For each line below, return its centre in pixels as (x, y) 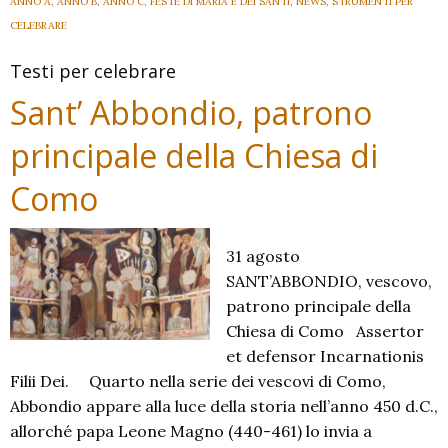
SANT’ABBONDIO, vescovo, (329, 281)
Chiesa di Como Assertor (325, 331)
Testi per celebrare (93, 71)
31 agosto (267, 256)
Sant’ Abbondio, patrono (191, 112)
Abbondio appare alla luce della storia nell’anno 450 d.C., (224, 406)
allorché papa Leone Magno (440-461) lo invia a (191, 431)
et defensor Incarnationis (325, 356)
